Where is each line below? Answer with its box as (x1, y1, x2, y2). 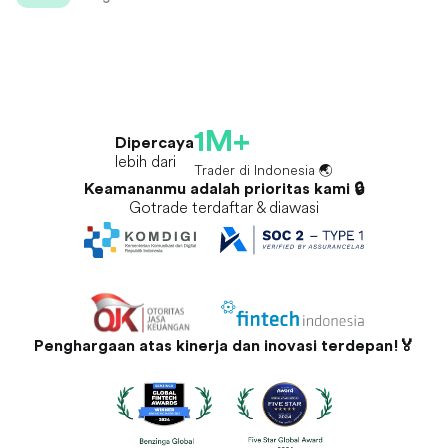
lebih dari (115, 150, 176, 171)
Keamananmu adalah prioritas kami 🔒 (84, 180, 364, 197)
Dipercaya (115, 134, 194, 151)
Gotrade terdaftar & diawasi (129, 196, 319, 217)
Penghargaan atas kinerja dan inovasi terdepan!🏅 (33, 338, 415, 355)
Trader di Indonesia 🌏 (194, 160, 333, 179)
